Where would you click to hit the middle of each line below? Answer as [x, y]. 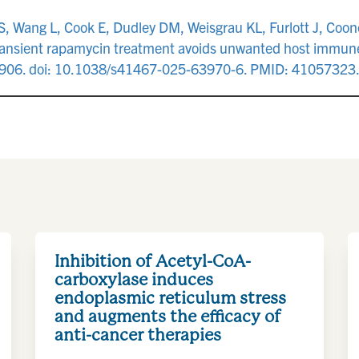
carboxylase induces [134, 279]
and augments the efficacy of [167, 316]
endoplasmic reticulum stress [170, 298]
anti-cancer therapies [138, 335]
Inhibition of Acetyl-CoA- [153, 261]
